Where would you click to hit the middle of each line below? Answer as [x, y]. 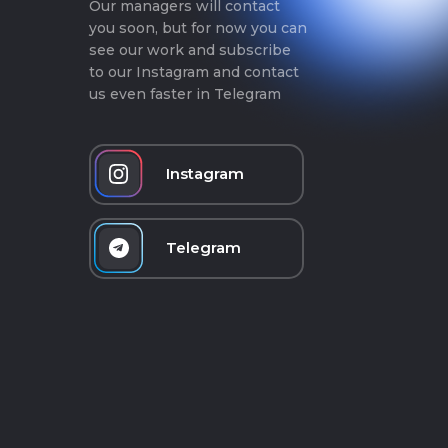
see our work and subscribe [190, 49]
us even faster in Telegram [185, 93]
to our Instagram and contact [194, 71]
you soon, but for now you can [198, 27]
